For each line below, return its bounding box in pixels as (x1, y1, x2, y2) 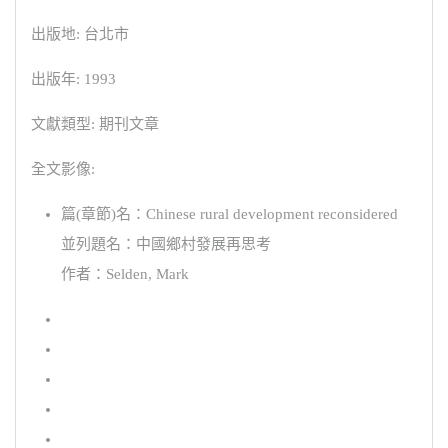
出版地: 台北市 (31, 26, 129, 43)
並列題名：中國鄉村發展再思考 (61, 236, 271, 253)
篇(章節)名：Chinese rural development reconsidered (61, 206, 398, 223)
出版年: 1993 (31, 71, 116, 88)
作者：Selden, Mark (61, 266, 189, 283)
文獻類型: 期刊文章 (31, 116, 159, 133)
